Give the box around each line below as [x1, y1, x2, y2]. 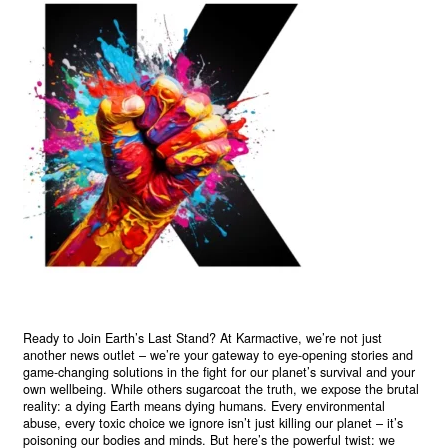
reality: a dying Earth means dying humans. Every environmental [23, 396, 386, 415]
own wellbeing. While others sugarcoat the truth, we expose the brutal [23, 379, 420, 398]
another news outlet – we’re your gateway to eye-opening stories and [23, 345, 414, 364]
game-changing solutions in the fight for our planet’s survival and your [23, 362, 416, 381]
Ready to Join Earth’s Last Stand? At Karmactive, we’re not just [23, 328, 383, 347]
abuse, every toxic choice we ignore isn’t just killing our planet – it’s [23, 413, 404, 432]
